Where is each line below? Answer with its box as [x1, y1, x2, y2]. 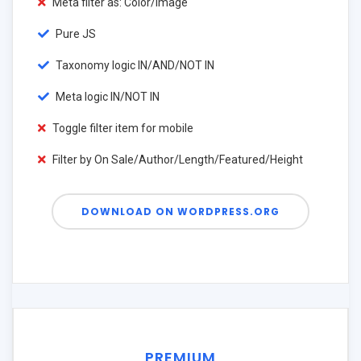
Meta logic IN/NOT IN [53, 90, 160, 103]
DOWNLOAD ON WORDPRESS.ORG [81, 205, 280, 218]
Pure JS [53, 27, 96, 40]
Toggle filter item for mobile [50, 122, 193, 135]
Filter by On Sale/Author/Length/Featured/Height [50, 153, 303, 166]
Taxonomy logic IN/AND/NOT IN [53, 59, 214, 72]
